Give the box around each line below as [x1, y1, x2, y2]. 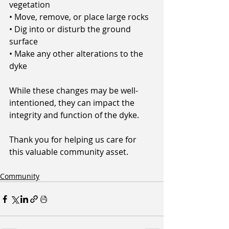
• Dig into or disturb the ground [9, 24, 133, 35]
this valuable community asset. [9, 146, 128, 157]
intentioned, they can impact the [9, 97, 136, 108]
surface [9, 36, 38, 47]
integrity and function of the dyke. [9, 109, 139, 121]
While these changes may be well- [9, 85, 138, 96]
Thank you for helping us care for [9, 134, 139, 145]
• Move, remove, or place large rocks [9, 11, 149, 22]
